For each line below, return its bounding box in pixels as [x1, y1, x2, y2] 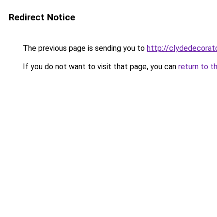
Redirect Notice [9, 12, 75, 23]
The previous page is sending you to [21, 44, 147, 53]
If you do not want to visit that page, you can [21, 62, 178, 71]
